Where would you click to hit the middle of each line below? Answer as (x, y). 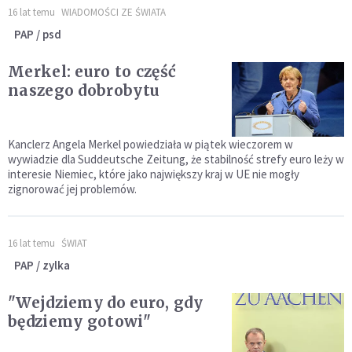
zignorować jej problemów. (72, 189)
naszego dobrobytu (84, 91)
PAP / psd (38, 35)
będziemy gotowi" (79, 322)
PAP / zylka (42, 266)
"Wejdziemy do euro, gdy (105, 303)
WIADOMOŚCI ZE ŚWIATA (114, 13)
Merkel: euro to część (92, 72)
